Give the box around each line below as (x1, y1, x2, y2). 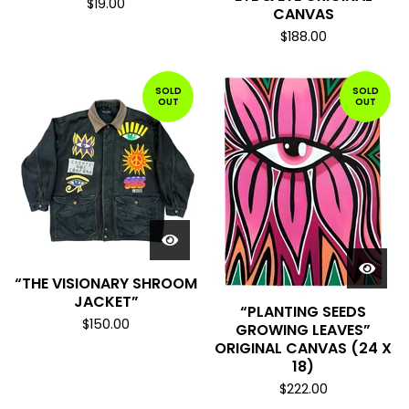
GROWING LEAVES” (236, 320, 371, 341)
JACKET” (73, 291, 139, 312)
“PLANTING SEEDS (240, 301, 366, 322)
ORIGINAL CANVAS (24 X (215, 338, 392, 359)
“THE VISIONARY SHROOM (15, 273, 197, 294)
